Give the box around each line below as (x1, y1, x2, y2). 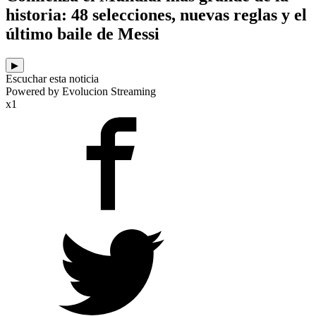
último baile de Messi (6, 25, 159, 44)
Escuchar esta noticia (6, 73, 99, 85)
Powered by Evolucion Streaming (6, 85, 156, 98)
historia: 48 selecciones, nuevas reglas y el (6, 6, 307, 25)
